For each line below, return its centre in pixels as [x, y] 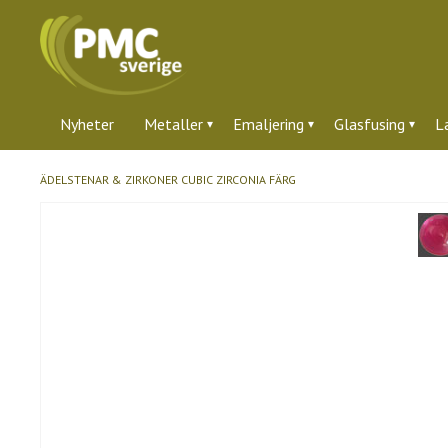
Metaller [173, 124]
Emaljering [268, 124]
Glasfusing [369, 124]
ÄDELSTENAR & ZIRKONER [109, 179]
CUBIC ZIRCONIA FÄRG [238, 179]
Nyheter [87, 124]
